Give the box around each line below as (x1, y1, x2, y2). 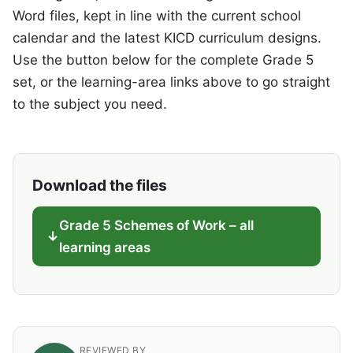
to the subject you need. (13, 96, 167, 113)
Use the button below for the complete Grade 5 (13, 52, 314, 69)
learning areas (58, 240, 150, 256)
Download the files (32, 176, 167, 195)
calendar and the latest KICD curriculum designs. (13, 30, 321, 46)
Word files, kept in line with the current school (13, 8, 301, 24)
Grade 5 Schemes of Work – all (58, 217, 254, 234)
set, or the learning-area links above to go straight (13, 74, 330, 91)
